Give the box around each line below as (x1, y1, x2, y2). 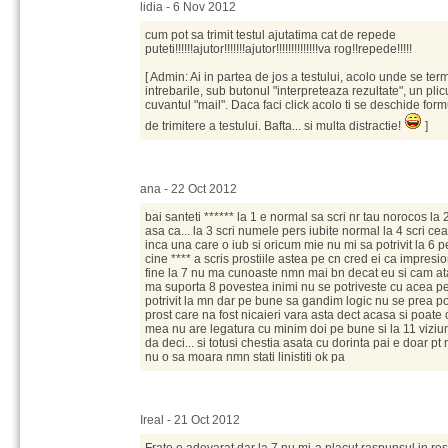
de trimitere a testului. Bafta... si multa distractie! (145, 119, 404, 133)
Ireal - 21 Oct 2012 (140, 413, 240, 427)
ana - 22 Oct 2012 (140, 182, 237, 196)
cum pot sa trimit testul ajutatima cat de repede (145, 28, 396, 42)
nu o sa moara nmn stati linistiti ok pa (145, 350, 345, 364)
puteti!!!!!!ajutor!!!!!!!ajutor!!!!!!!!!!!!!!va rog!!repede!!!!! (145, 42, 412, 56)
